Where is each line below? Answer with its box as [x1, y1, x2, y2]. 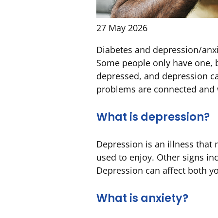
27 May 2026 [96, 22, 147, 34]
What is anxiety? [96, 190, 188, 206]
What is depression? [96, 109, 210, 125]
